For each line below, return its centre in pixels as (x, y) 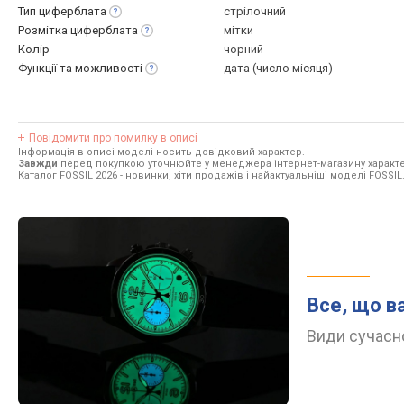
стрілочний (255, 11)
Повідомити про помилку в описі (113, 138)
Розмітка (44, 30)
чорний (243, 49)
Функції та (46, 68)
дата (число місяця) (278, 68)
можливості (109, 68)
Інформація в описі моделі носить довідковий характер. (161, 152)
